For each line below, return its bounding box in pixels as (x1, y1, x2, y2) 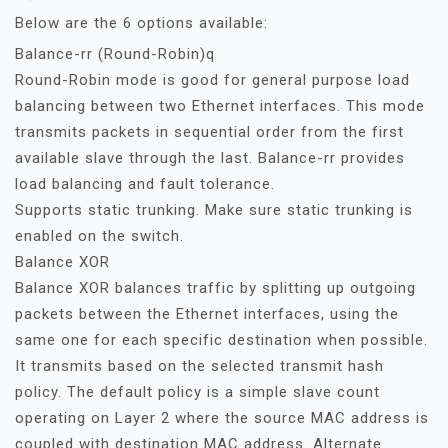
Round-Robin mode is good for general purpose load (15, 71, 410, 89)
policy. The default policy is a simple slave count (15, 383, 380, 401)
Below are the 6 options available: (15, 14, 268, 32)
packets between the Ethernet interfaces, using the (15, 305, 399, 323)
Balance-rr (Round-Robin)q (15, 45, 215, 63)
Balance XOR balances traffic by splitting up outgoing (15, 279, 416, 297)
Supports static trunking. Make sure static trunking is (15, 201, 413, 219)
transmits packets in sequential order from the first (15, 123, 404, 141)
